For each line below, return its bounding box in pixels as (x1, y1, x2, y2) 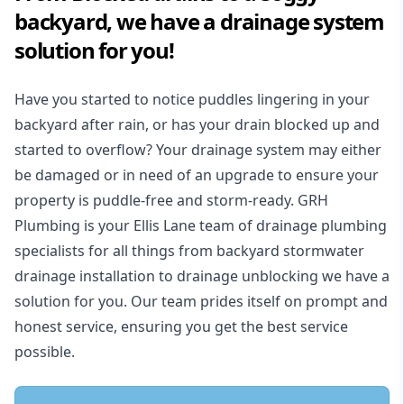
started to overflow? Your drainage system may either (14, 140, 381, 161)
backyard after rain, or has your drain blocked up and (14, 115, 380, 135)
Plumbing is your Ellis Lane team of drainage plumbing (14, 216, 387, 236)
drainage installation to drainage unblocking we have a (14, 266, 390, 287)
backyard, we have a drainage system (14, 6, 384, 37)
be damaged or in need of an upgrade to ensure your (14, 165, 379, 186)
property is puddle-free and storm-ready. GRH (14, 190, 328, 211)
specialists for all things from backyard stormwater (14, 241, 364, 262)
